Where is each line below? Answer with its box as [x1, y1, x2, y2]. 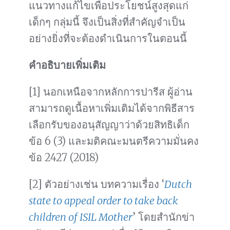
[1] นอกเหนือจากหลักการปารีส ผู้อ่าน [29, 85, 193, 99]
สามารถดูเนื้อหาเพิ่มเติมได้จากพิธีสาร [29, 102, 195, 115]
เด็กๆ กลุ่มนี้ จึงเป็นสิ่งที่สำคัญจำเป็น [29, 15, 185, 29]
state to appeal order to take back [29, 194, 178, 207]
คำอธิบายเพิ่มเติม [29, 59, 106, 72]
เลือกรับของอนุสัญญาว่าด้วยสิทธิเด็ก [29, 118, 189, 131]
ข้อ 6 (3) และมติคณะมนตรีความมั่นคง [29, 135, 199, 148]
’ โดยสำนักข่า [132, 210, 195, 224]
